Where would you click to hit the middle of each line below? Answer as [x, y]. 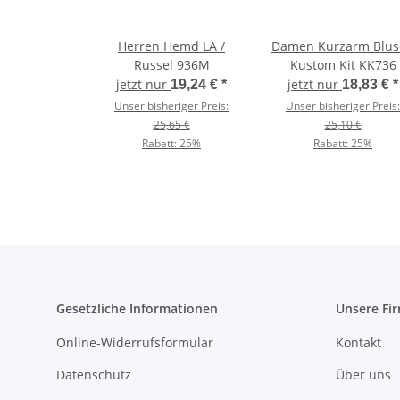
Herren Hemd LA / [171, 46]
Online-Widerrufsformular [135, 343]
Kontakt [358, 343]
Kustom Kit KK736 [343, 65]
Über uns [363, 374]
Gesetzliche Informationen [137, 309]
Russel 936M [171, 65]
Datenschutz [94, 374]
